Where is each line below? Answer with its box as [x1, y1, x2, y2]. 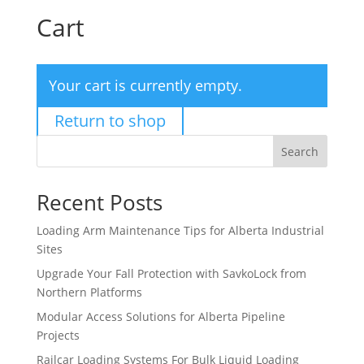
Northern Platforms [36, 284, 142, 300]
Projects [36, 327, 80, 343]
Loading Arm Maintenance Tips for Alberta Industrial [36, 222, 324, 238]
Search [281, 143, 319, 159]
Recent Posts [36, 187, 162, 217]
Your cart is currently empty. [48, 75, 242, 95]
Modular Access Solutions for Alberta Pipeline [36, 308, 285, 324]
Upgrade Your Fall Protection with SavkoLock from [36, 265, 306, 281]
